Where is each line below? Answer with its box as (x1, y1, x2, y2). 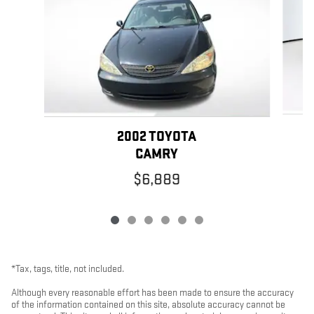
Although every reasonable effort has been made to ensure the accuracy (11, 286, 294, 299)
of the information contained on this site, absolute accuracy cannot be (11, 298, 285, 310)
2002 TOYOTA (117, 128, 197, 145)
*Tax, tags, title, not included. (11, 262, 124, 275)
